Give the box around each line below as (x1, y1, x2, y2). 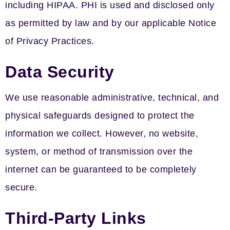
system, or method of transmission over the (5, 146, 193, 157)
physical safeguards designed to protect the (5, 110, 195, 121)
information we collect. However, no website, (5, 128, 198, 139)
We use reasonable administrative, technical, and (5, 92, 219, 103)
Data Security (5, 63, 114, 81)
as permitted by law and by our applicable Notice (5, 18, 216, 28)
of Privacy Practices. (5, 36, 94, 46)
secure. (5, 182, 37, 193)
